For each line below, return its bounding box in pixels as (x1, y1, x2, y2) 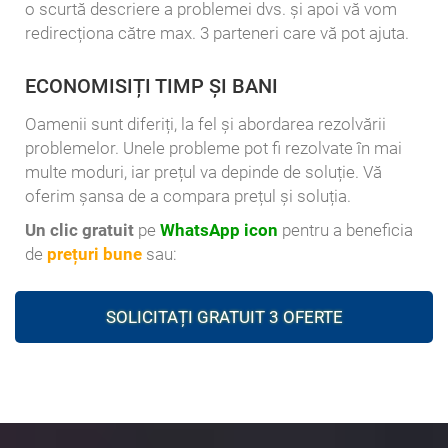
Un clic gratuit (25, 220, 134, 241)
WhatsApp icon (160, 220, 278, 241)
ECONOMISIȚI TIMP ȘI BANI (25, 74, 278, 99)
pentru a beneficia (278, 220, 413, 241)
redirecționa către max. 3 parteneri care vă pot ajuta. (25, 23, 409, 44)
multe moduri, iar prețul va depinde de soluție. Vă (25, 162, 382, 183)
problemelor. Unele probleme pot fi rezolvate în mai (25, 138, 402, 159)
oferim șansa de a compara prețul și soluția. (25, 186, 351, 207)
